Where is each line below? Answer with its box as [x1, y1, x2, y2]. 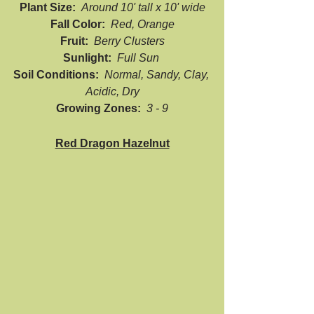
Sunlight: [62, 52, 117, 64]
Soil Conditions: [13, 69, 104, 81]
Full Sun [116, 52, 162, 64]
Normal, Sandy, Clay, [104, 69, 212, 81]
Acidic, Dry [85, 86, 139, 97]
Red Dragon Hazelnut [55, 137, 170, 149]
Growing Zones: [56, 102, 146, 114]
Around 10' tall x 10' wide [81, 1, 205, 13]
